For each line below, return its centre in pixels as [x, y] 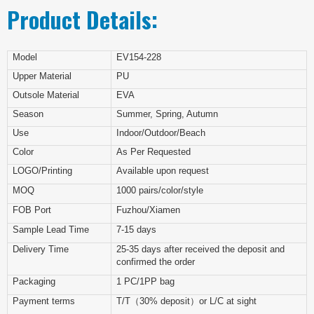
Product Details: [82, 19]
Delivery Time [41, 249]
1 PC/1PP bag [145, 281]
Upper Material [42, 76]
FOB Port [32, 210]
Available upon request [163, 171]
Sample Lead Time [51, 230]
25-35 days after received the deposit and [200, 249]
